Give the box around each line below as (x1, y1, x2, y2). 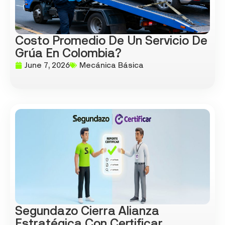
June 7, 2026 (25, 60, 70, 71)
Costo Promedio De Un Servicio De (15, 33, 207, 49)
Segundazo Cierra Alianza (15, 203, 159, 219)
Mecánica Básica (79, 60, 144, 71)
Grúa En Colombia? (15, 45, 122, 61)
